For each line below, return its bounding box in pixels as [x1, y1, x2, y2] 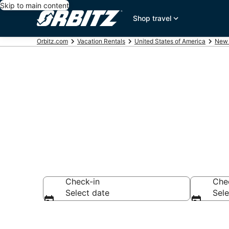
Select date [65, 188, 109, 198]
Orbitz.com [37, 37, 68, 45]
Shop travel [133, 14, 172, 22]
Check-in [65, 176, 100, 187]
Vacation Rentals [77, 37, 125, 45]
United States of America [134, 37, 205, 45]
